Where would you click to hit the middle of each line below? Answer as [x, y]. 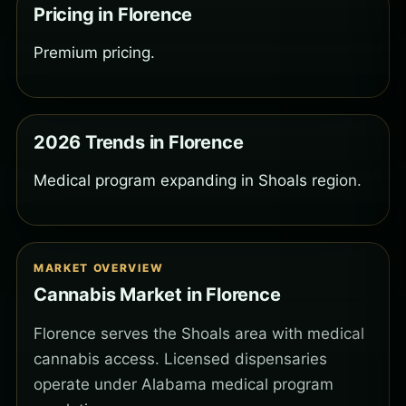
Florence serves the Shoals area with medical [199, 334]
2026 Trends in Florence [139, 143]
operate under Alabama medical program [184, 385]
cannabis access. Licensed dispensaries [180, 359]
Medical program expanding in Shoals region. [198, 181]
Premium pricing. [94, 53]
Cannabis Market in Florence [157, 295]
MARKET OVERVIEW [99, 268]
